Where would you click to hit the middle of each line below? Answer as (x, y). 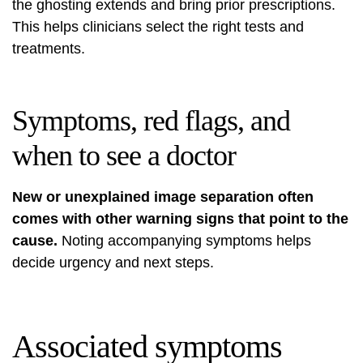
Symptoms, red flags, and (151, 121)
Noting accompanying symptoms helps (184, 241)
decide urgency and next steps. (113, 263)
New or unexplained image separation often (163, 197)
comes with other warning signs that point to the (180, 219)
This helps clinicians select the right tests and (158, 27)
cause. (35, 241)
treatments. (49, 49)
